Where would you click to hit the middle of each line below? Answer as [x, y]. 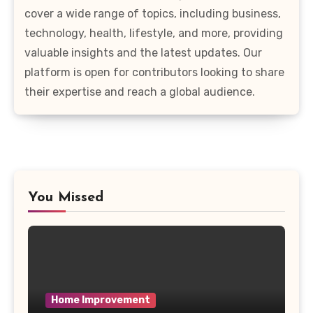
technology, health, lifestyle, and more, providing [154, 33]
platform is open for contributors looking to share [154, 72]
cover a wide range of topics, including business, [153, 13]
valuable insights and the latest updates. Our [143, 52]
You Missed [66, 197]
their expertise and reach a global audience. [140, 92]
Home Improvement [101, 300]
